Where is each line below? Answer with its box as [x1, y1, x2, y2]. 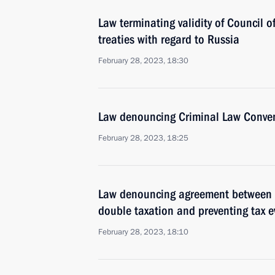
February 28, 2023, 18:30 [98, 55, 188, 66]
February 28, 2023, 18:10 [98, 227, 188, 238]
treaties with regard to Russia [98, 32, 239, 47]
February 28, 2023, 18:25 [98, 133, 188, 144]
